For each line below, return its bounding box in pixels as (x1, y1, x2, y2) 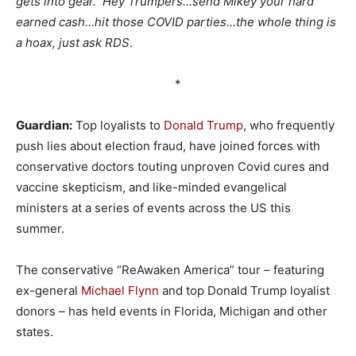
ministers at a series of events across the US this (16, 200, 291, 215)
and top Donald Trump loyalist (159, 283, 330, 298)
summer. (16, 221, 64, 236)
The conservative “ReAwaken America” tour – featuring (16, 262, 324, 277)
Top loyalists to (72, 118, 164, 133)
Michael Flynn (81, 283, 159, 298)
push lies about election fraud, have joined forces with (16, 138, 320, 153)
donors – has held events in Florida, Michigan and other (16, 304, 327, 319)
